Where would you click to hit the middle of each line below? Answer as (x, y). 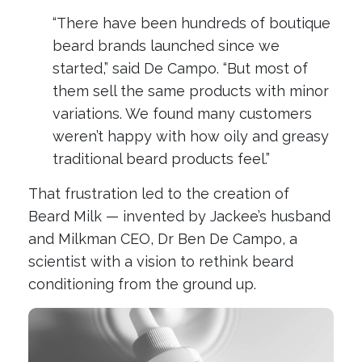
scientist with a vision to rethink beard (161, 261)
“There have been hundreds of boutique (192, 23)
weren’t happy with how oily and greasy (191, 136)
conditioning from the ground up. (142, 284)
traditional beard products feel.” (161, 158)
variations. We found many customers (182, 113)
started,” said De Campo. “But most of (180, 68)
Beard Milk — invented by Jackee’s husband (179, 216)
